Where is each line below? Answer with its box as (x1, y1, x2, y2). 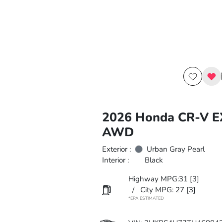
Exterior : (102, 144, 131, 154)
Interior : (102, 155, 129, 165)
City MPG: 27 (140, 185, 184, 195)
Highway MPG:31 (128, 174, 188, 184)
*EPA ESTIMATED (128, 195, 164, 201)
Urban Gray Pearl (146, 144, 205, 154)
